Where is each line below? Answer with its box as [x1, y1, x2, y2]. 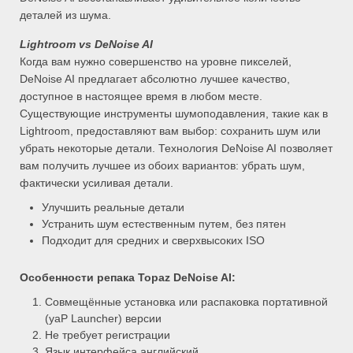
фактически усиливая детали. [20, 176, 173, 190]
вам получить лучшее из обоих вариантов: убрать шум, [20, 159, 305, 173]
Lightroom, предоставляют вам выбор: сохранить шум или [20, 124, 321, 138]
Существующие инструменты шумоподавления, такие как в [20, 107, 328, 121]
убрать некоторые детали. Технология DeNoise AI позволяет [20, 142, 333, 155]
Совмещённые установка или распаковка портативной [45, 295, 329, 309]
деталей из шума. [20, 9, 111, 22]
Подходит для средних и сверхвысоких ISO [41, 234, 265, 247]
